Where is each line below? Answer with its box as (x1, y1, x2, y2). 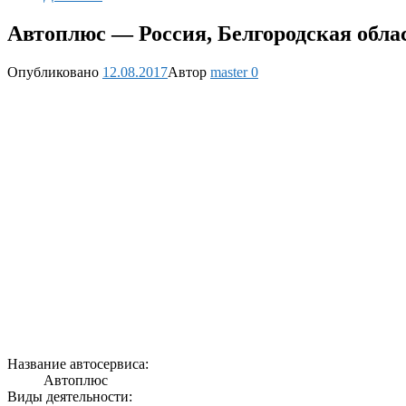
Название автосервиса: (7, 355, 149, 372)
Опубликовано (7, 63, 99, 80)
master (210, 63, 247, 80)
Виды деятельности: (7, 388, 132, 404)
